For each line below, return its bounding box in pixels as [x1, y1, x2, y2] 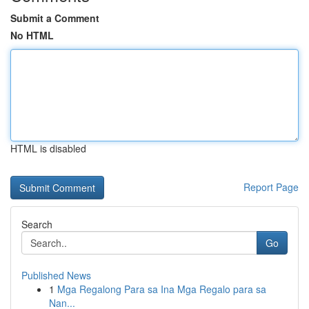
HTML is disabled [10, 141, 86, 155]
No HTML [10, 28, 54, 42]
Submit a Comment [10, 11, 99, 25]
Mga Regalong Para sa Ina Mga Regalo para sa [57, 282, 266, 296]
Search [21, 217, 52, 231]
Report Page [243, 180, 299, 194]
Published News [21, 268, 91, 282]
